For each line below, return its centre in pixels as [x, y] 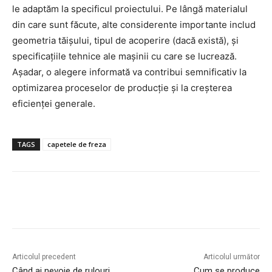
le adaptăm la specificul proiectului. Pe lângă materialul [130, 8]
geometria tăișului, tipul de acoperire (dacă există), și [125, 40]
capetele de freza [77, 144]
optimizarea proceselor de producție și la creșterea [122, 87]
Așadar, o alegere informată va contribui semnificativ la [129, 72]
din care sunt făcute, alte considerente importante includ [134, 24]
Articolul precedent [44, 257]
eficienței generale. [54, 103]
